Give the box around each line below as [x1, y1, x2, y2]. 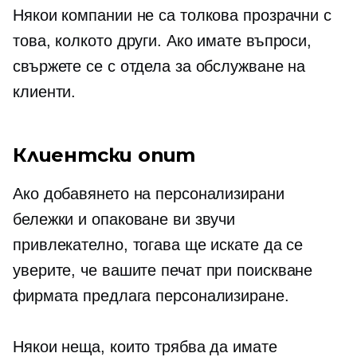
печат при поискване [161, 261, 313, 279]
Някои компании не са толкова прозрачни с [13, 6, 331, 24]
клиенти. [13, 83, 76, 100]
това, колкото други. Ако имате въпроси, [13, 32, 312, 49]
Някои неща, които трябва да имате [13, 338, 277, 355]
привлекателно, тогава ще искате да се [13, 236, 304, 253]
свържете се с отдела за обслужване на [13, 57, 306, 75]
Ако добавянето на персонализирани [13, 185, 284, 202]
